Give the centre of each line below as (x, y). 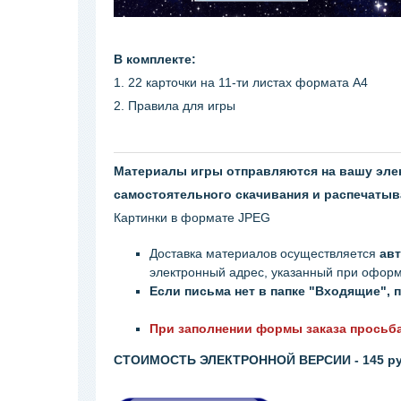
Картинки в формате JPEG (194, 218)
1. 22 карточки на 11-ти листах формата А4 (241, 82)
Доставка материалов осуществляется (264, 253)
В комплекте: (155, 59)
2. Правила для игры (176, 106)
